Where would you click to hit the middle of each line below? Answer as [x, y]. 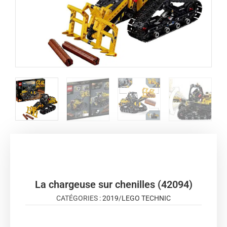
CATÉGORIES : [79, 198]
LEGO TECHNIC [146, 198]
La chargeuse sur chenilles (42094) [113, 185]
